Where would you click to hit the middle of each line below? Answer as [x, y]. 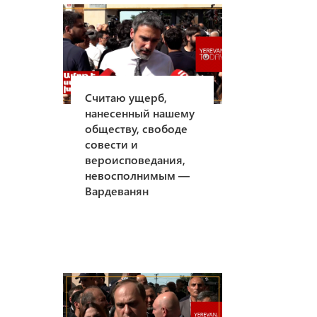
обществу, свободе [137, 128]
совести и [112, 144]
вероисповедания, [136, 159]
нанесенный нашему [140, 113]
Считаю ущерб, [126, 97]
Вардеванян [117, 190]
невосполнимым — [138, 175]
